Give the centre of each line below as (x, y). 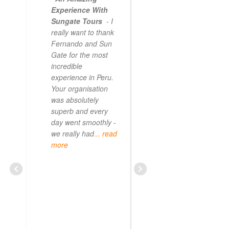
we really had (73, 133)
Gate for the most (79, 54)
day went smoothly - (84, 122)
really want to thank (83, 32)
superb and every (79, 111)
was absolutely (75, 99)
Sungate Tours (78, 21)
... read (106, 133)
